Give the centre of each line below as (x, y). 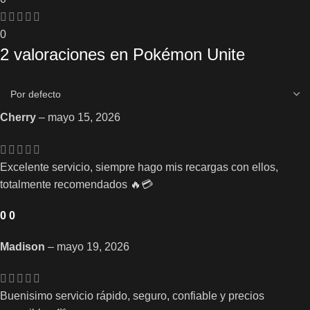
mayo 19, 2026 (93, 246)
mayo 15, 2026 (84, 118)
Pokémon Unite (189, 55)
